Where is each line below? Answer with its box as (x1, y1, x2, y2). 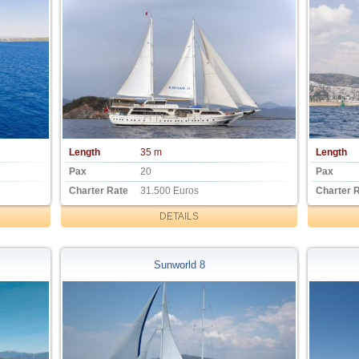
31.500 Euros (139, 184, 199, 196)
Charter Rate (69, 184, 129, 196)
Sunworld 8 (153, 259, 205, 272)
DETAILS (159, 210, 199, 222)
